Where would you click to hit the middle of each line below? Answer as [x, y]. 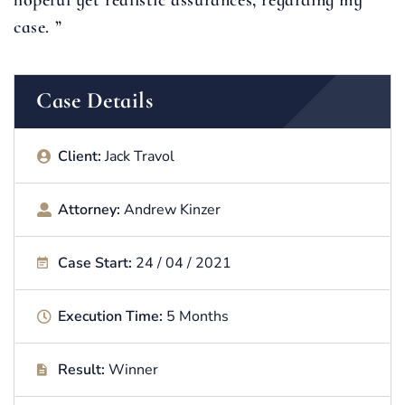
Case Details [94, 101]
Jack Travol [140, 157]
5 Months [198, 317]
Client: [81, 157]
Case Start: [97, 264]
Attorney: [91, 210]
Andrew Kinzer [172, 210]
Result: [83, 370]
